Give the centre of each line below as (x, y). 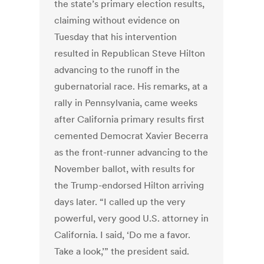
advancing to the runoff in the (117, 70)
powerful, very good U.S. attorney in (132, 218)
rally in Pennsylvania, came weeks (126, 103)
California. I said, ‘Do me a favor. (123, 235)
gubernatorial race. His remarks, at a (131, 86)
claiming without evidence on (117, 20)
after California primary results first (130, 119)
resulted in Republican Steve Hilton (130, 53)
